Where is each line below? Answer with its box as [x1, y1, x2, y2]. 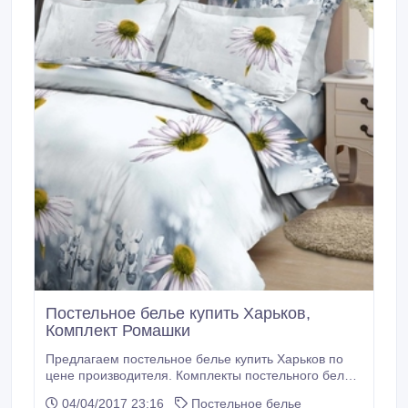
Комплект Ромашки [46, 321, 190, 341]
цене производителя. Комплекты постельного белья [46, 368, 358, 383]
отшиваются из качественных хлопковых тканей [46, 384, 331, 400]
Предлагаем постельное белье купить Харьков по [46, 352, 343, 367]
